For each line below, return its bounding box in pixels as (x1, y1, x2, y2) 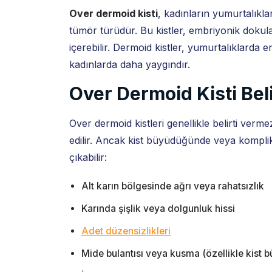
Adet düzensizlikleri (81, 225, 171, 237)
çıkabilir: (69, 151, 107, 163)
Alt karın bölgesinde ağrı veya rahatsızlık (81, 180, 264, 192)
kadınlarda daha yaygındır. (69, 58, 190, 70)
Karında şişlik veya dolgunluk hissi (81, 203, 235, 214)
